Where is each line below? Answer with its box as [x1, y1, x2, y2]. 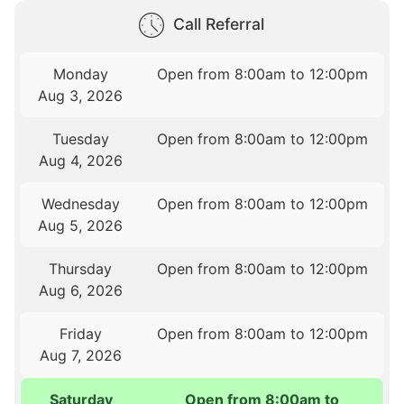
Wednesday [41, 195, 120, 214]
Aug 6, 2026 [38, 281, 123, 300]
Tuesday [51, 130, 109, 149]
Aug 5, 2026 [38, 216, 124, 235]
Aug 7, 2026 [39, 346, 122, 365]
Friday [59, 325, 102, 344]
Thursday [49, 260, 113, 279]
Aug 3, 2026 [38, 87, 124, 106]
